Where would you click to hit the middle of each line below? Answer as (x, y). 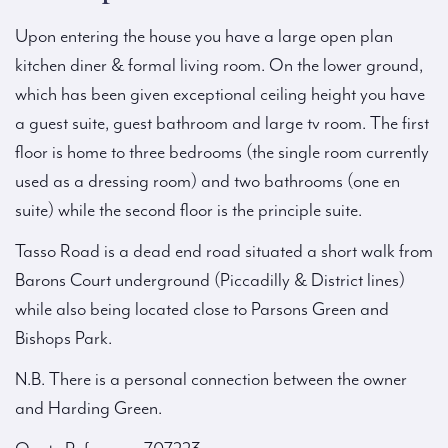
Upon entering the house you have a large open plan (204, 37)
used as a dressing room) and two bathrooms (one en (207, 182)
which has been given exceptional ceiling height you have (220, 95)
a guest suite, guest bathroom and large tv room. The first (222, 124)
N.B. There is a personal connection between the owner (211, 380)
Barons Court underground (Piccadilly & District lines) (210, 281)
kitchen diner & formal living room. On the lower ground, (219, 66)
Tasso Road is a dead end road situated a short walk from (224, 252)
